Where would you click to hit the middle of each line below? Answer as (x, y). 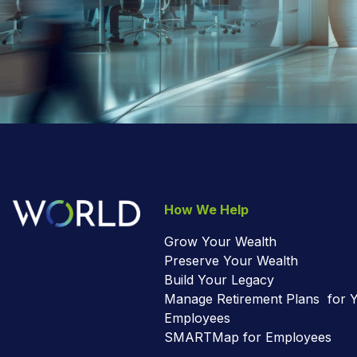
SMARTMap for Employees (248, 337)
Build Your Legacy (219, 280)
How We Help (206, 210)
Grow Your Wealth (220, 242)
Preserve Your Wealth (231, 261)
